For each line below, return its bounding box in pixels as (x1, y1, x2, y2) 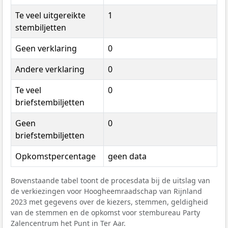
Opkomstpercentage (15, 151, 96, 162)
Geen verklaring (15, 43, 77, 54)
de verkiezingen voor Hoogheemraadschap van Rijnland (11, 186, 202, 196)
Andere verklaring (15, 64, 84, 75)
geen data (108, 151, 147, 162)
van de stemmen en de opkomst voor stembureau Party (11, 208, 200, 218)
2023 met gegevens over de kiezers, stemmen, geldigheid (11, 197, 208, 207)
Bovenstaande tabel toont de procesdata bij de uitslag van (11, 176, 210, 186)
